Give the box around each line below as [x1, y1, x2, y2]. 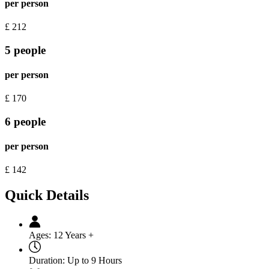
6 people [5, 115, 46, 128]
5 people [5, 43, 46, 56]
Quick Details [5, 187, 89, 204]
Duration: [29, 255, 65, 266]
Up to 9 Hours [67, 255, 122, 266]
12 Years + [53, 230, 94, 241]
